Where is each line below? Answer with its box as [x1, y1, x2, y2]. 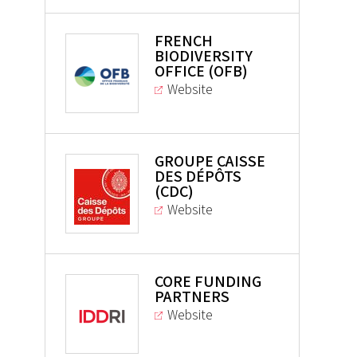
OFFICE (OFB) [154, 61, 248, 82]
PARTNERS [154, 286, 229, 308]
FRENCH [154, 30, 213, 52]
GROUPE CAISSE [154, 151, 265, 172]
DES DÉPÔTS [154, 166, 241, 187]
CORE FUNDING [154, 271, 261, 292]
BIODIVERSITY [154, 45, 253, 67]
